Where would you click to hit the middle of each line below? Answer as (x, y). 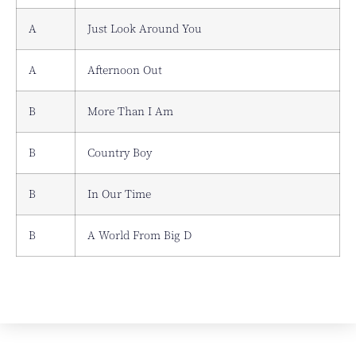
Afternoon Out (125, 70)
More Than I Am (130, 111)
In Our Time (119, 193)
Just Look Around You (145, 28)
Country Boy (120, 152)
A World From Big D (139, 235)
